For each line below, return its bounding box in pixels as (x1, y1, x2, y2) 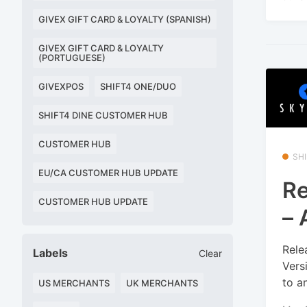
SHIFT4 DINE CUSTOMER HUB (38, 110, 168, 121)
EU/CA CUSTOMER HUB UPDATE (38, 167, 178, 179)
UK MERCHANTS (126, 278, 198, 289)
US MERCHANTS (38, 278, 110, 289)
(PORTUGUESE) (38, 52, 106, 64)
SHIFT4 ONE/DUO (100, 81, 176, 93)
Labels (33, 246, 68, 260)
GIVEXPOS (38, 81, 84, 93)
